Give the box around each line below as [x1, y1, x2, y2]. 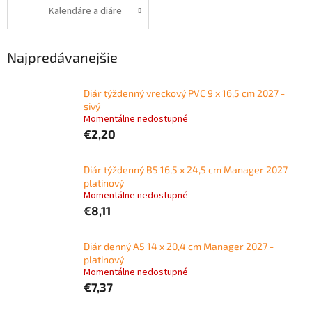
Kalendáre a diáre [49, 4, 122, 19]
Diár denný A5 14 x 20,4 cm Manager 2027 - [84, 240, 274, 253]
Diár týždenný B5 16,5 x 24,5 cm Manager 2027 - [84, 164, 294, 176]
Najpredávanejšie [7, 48, 118, 65]
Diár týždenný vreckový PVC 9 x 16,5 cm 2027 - [84, 87, 285, 100]
